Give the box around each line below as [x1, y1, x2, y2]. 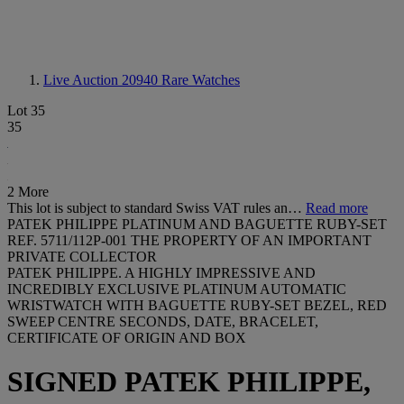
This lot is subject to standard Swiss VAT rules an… [7, 200, 306, 216]
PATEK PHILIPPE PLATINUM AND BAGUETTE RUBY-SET [7, 216, 387, 232]
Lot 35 [7, 103, 45, 118]
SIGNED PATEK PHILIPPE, [7, 365, 371, 399]
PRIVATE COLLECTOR [7, 249, 157, 264]
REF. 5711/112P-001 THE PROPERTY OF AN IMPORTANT [7, 233, 372, 248]
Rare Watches [161, 72, 240, 87]
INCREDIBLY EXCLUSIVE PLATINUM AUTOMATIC [7, 281, 346, 297]
